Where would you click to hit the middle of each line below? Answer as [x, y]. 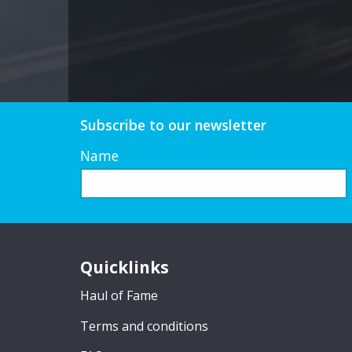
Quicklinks [125, 267]
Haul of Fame [119, 296]
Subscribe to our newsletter [173, 125]
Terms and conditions [144, 326]
